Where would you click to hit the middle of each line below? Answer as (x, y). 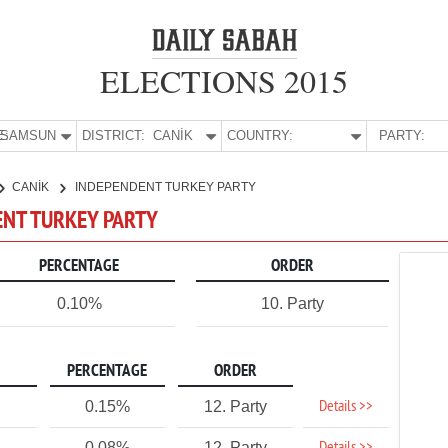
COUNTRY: (260, 135)
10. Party (292, 303)
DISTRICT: (114, 135)
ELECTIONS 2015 (224, 80)
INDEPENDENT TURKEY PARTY (165, 187)
